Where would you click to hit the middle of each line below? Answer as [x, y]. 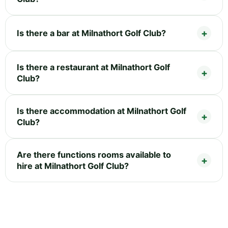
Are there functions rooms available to [94, 154]
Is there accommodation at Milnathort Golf [102, 111]
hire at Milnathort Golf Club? [73, 166]
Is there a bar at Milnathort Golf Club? [91, 33]
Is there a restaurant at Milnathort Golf [93, 67]
